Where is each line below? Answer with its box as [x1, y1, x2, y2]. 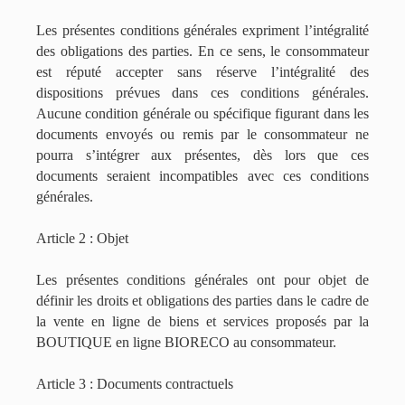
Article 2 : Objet [36, 231, 128, 246]
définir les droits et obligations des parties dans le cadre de [36, 293, 369, 308]
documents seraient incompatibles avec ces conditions [36, 168, 369, 184]
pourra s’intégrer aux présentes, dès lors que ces [36, 147, 369, 163]
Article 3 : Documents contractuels [36, 376, 233, 391]
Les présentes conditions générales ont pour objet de [36, 272, 369, 287]
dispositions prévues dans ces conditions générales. [36, 85, 369, 100]
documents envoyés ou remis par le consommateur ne [36, 127, 369, 142]
